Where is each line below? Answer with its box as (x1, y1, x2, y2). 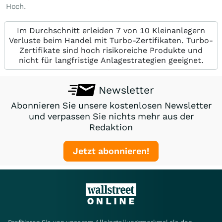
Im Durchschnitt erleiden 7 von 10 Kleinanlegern (17, 25, 205, 35)
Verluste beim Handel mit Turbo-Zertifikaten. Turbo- (9, 35, 213, 45)
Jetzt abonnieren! (73, 145, 149, 156)
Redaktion (89, 121, 133, 132)
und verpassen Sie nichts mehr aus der (28, 111, 194, 121)
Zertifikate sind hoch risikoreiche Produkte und (19, 45, 203, 55)
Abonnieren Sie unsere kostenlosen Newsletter (10, 100, 212, 111)
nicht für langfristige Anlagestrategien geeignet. (18, 55, 204, 65)
